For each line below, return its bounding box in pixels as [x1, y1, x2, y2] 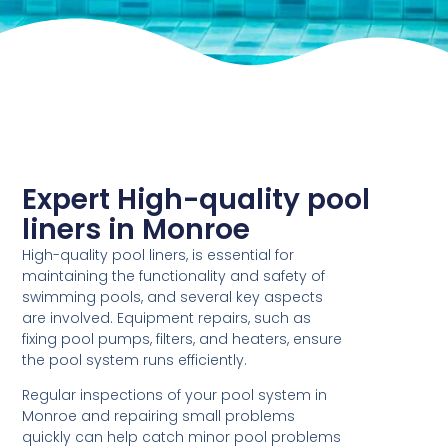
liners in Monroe [22, 210, 251, 250]
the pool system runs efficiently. [22, 350, 248, 371]
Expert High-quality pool [22, 180, 371, 220]
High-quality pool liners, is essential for [22, 245, 295, 266]
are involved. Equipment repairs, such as [22, 308, 312, 329]
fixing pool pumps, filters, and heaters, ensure [22, 329, 343, 350]
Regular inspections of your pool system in [22, 385, 328, 406]
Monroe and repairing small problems [22, 406, 296, 427]
